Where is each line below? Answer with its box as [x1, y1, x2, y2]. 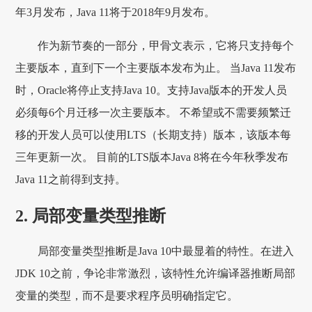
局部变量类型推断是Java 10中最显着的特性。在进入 [38, 245, 295, 258]
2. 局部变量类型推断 [15, 206, 166, 225]
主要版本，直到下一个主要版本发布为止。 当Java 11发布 [15, 61, 297, 74]
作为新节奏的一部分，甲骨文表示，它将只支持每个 [38, 39, 295, 52]
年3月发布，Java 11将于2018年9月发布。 [15, 6, 216, 18]
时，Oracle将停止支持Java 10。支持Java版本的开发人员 [15, 84, 288, 96]
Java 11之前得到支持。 [15, 173, 127, 185]
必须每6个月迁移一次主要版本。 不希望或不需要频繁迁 [15, 106, 292, 118]
